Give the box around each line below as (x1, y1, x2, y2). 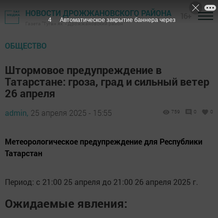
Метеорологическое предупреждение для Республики (5, 136, 202, 146)
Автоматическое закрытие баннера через (59, 17, 176, 23)
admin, (5, 108, 28, 118)
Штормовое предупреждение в (5, 63, 162, 77)
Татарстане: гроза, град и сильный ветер (5, 74, 209, 89)
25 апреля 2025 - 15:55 (31, 108, 112, 118)
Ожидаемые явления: (5, 195, 127, 211)
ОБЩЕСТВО (5, 40, 47, 51)
